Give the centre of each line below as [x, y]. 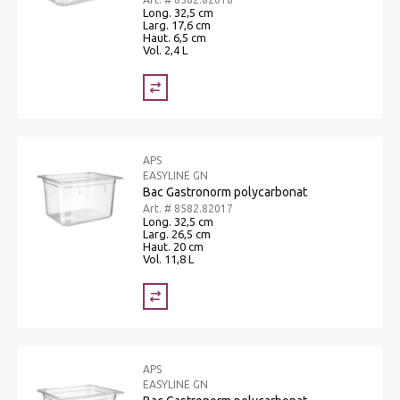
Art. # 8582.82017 [188, 208]
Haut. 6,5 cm [175, 37]
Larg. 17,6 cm [177, 25]
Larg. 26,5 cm [177, 233]
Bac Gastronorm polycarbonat [225, 192]
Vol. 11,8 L [168, 258]
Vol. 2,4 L [165, 50]
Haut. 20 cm [173, 246]
